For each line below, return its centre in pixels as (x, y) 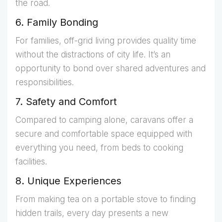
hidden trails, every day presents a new (92, 213)
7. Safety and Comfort (66, 102)
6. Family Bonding (57, 23)
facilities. (31, 162)
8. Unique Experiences (68, 181)
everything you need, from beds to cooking (99, 148)
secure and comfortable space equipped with (104, 134)
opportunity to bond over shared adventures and (111, 69)
